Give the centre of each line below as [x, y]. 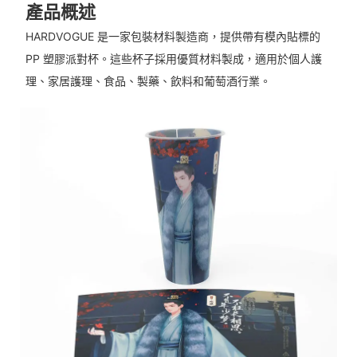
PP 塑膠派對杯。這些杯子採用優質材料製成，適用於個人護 [173, 59]
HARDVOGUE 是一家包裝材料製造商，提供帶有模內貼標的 [173, 37]
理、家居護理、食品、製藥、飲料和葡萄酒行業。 [148, 81]
